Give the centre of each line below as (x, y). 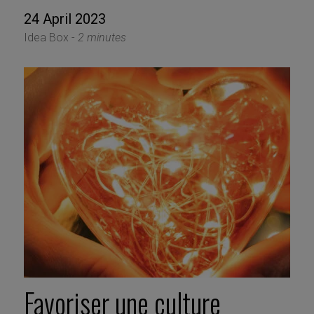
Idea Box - (50, 38)
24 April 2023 (64, 19)
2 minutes (102, 38)
